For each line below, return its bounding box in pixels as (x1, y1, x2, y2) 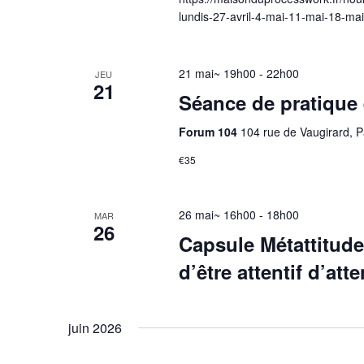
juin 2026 (68, 318, 122, 337)
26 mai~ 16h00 (178, 206, 256, 223)
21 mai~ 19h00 (178, 65, 256, 81)
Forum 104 (178, 123, 240, 140)
